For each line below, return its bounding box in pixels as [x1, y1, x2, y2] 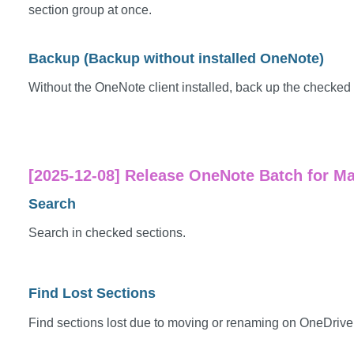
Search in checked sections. [28, 225, 186, 239]
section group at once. [28, 3, 152, 17]
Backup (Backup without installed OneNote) [28, 50, 324, 66]
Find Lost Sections [28, 285, 156, 302]
